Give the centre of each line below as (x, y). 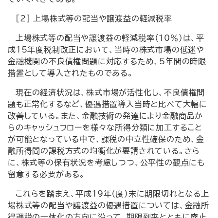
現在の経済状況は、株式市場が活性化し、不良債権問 (110, 92)
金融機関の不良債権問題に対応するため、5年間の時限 (107, 61)
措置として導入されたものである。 (71, 73)
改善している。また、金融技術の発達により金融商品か (105, 116)
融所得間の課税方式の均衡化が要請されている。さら (104, 151)
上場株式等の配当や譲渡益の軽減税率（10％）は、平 (110, 38)
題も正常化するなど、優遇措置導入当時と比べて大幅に (108, 104)
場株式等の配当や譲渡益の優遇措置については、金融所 (109, 205)
